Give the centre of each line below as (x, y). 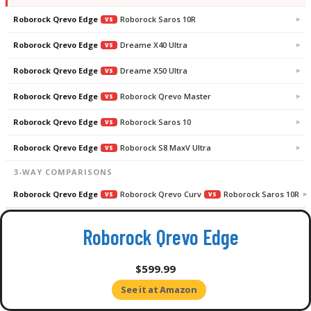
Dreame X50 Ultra (154, 71)
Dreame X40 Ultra (154, 45)
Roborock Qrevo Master (166, 96)
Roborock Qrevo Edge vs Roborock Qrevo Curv (145, 226)
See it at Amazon (159, 289)
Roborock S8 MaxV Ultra (166, 148)
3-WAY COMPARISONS (63, 172)
